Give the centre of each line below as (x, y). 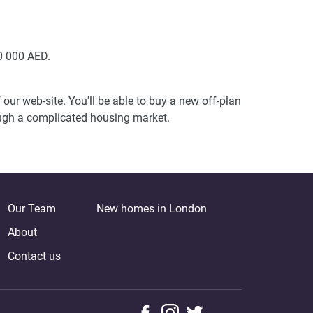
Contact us (34, 256)
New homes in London (151, 208)
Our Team (32, 208)
